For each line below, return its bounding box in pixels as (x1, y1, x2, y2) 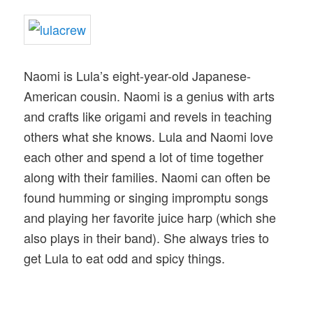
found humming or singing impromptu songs (24, 187, 269, 206)
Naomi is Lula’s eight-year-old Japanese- (24, 66, 252, 85)
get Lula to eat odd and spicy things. (24, 248, 226, 267)
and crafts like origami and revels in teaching (24, 106, 272, 125)
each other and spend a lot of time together (24, 147, 264, 166)
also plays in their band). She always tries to (24, 228, 270, 247)
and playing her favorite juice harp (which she (24, 208, 277, 226)
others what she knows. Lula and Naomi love (24, 126, 274, 145)
